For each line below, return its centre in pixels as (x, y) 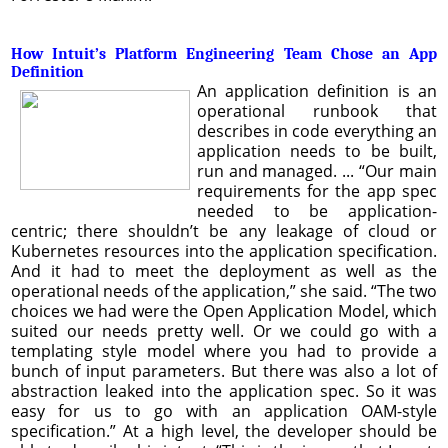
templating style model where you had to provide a (224, 350)
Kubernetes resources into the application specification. (224, 250)
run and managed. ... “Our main (316, 170)
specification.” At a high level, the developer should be (224, 430)
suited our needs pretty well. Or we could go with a (224, 330)
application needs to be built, (316, 150)
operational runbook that (316, 110)
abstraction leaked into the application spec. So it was (224, 390)
